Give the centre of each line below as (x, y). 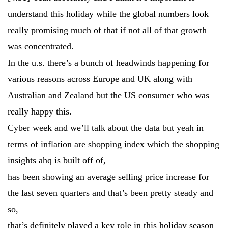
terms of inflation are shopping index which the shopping (113, 144)
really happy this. (40, 111)
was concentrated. (41, 46)
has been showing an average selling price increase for (108, 177)
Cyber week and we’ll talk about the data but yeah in (106, 128)
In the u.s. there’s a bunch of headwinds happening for (108, 63)
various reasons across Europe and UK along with (100, 79)
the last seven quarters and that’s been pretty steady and (110, 193)
